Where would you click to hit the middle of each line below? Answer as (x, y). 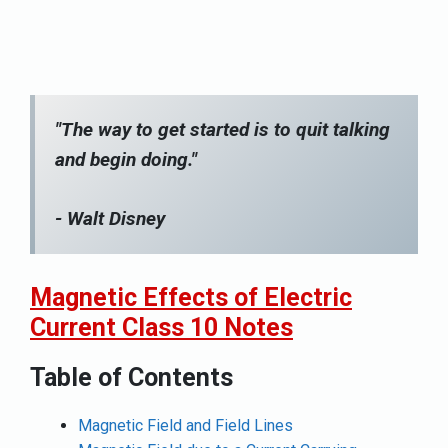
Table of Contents (131, 377)
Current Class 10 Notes (161, 327)
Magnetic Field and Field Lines (185, 425)
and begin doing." (126, 160)
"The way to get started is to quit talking (222, 130)
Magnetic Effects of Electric (191, 297)
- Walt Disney (110, 219)
